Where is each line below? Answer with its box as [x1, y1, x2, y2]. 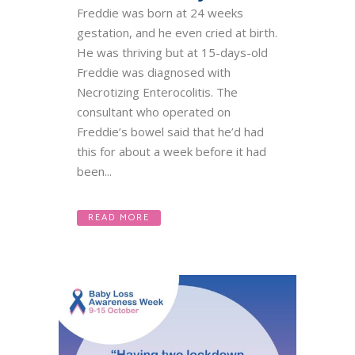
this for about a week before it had [77, 143, 266, 159]
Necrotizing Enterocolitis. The [77, 84, 238, 100]
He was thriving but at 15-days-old [77, 44, 268, 60]
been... [77, 163, 112, 179]
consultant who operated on [77, 104, 231, 120]
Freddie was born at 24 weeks [77, 5, 243, 21]
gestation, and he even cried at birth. [77, 25, 277, 40]
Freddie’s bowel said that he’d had [77, 124, 264, 139]
